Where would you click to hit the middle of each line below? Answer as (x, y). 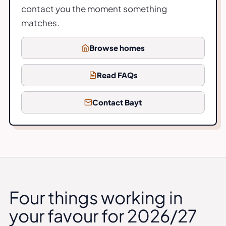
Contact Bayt (117, 102)
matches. (40, 22)
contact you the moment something (94, 8)
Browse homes (117, 47)
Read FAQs (117, 75)
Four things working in (96, 197)
